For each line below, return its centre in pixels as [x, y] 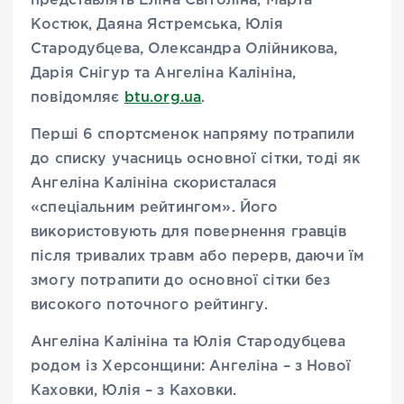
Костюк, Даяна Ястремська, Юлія [157, 25]
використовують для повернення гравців [189, 233]
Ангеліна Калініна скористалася [154, 184]
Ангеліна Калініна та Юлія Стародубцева [188, 343]
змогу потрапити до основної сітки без [181, 281]
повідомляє [78, 98]
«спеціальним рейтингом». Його [155, 208]
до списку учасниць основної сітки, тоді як [196, 160]
